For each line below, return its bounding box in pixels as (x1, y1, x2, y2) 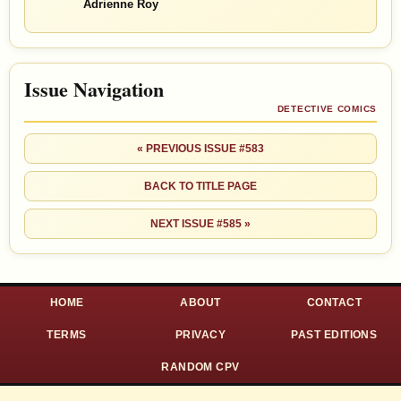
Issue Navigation (24, 74, 164, 105)
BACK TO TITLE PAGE (144, 180, 257, 193)
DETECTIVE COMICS (277, 104, 377, 115)
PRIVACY (175, 328, 226, 342)
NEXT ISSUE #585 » (150, 218, 251, 231)
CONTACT (306, 296, 362, 310)
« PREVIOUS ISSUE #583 (137, 142, 264, 156)
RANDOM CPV (161, 361, 240, 374)
